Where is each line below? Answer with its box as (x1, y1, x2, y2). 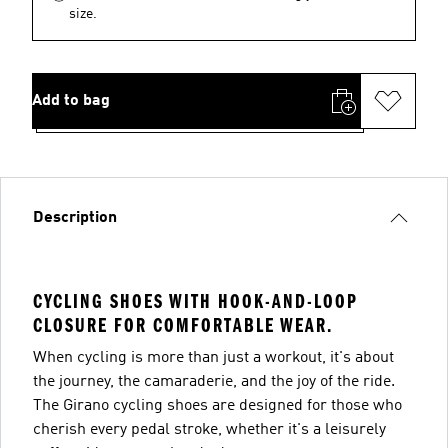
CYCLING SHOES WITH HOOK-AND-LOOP (33, 289, 358, 313)
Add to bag (32, 92, 110, 109)
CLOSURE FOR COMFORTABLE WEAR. (33, 313, 333, 337)
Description (33, 209, 117, 226)
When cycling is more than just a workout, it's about (33, 349, 394, 366)
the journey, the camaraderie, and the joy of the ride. (33, 373, 395, 390)
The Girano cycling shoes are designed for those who (33, 397, 402, 414)
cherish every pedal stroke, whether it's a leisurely (33, 421, 386, 438)
